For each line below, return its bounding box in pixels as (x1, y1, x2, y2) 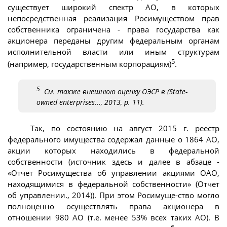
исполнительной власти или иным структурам (8, 47, 219, 57)
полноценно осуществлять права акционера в (8, 201, 219, 212)
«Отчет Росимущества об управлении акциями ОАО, (8, 168, 219, 178)
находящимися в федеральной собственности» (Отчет (8, 179, 219, 190)
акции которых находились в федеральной (8, 145, 219, 156)
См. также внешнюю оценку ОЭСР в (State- (40, 87, 187, 97)
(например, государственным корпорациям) (8, 59, 171, 69)
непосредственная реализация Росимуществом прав (8, 13, 219, 24)
